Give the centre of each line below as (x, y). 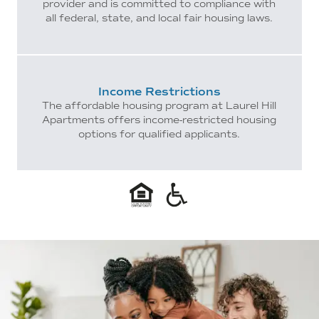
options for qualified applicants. (159, 135)
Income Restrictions (159, 92)
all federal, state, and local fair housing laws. (159, 19)
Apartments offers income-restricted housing (159, 120)
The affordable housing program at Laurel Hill (159, 106)
